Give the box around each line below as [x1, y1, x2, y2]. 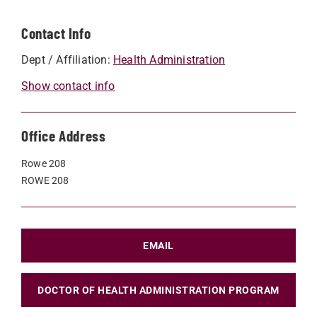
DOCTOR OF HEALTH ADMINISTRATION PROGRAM [38, 284, 279, 296]
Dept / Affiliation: [21, 52, 113, 67]
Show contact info [21, 79, 115, 93]
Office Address [21, 126, 106, 144]
